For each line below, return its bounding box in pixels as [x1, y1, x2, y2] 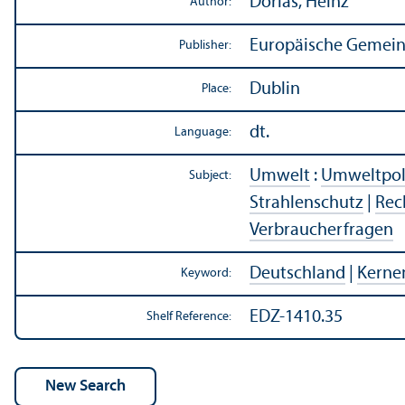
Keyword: [181, 267, 231, 281]
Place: [202, 82, 231, 97]
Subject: [189, 169, 231, 184]
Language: [174, 126, 231, 140]
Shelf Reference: [146, 310, 231, 325]
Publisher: [179, 39, 231, 53]
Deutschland [250, 265, 345, 284]
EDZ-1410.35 [250, 308, 343, 327]
